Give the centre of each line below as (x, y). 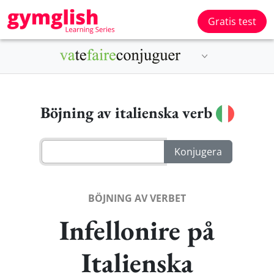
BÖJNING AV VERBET (137, 198)
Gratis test (232, 21)
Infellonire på (137, 230)
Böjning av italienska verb (128, 113)
